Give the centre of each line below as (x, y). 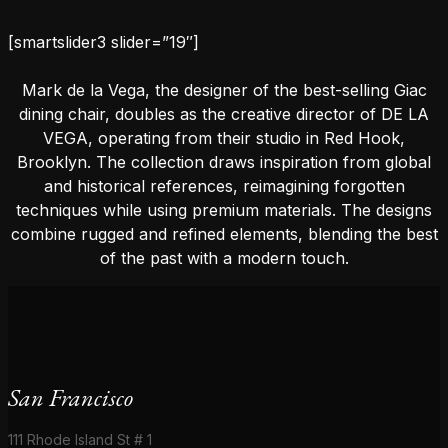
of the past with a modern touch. (224, 258)
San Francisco (70, 398)
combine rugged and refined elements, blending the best (224, 234)
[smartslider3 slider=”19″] (103, 41)
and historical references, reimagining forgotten (224, 186)
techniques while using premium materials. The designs (224, 210)
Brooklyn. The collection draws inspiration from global (224, 162)
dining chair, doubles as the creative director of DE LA (224, 114)
